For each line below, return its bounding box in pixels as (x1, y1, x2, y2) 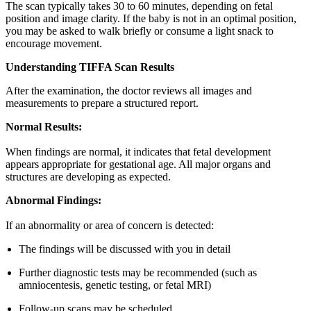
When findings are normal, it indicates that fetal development (6, 145, 271, 158)
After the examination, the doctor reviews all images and (6, 84, 252, 96)
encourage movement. (6, 37, 102, 49)
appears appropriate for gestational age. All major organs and (6, 158, 271, 170)
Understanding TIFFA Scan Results (6, 60, 174, 73)
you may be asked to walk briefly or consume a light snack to (6, 24, 274, 37)
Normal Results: (6, 120, 82, 133)
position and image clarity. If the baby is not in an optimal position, (6, 12, 296, 24)
